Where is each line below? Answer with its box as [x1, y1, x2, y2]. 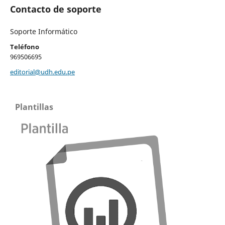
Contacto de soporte [10, 3, 101, 15]
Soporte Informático [10, 26, 77, 36]
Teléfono [10, 42, 39, 51]
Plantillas [15, 101, 53, 113]
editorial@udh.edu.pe [10, 67, 75, 76]
